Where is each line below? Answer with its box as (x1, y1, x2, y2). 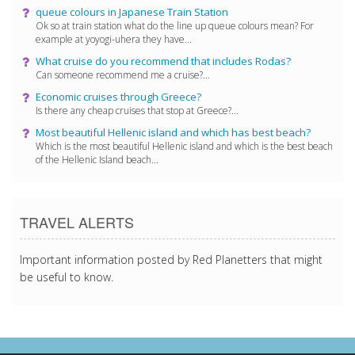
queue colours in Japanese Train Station (36, 4, 228, 19)
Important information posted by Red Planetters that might (20, 251, 323, 267)
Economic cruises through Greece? (36, 89, 201, 104)
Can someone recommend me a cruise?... (36, 67, 210, 82)
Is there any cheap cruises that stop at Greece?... (36, 103, 239, 117)
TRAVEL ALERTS (20, 211, 134, 232)
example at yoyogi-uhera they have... (36, 32, 192, 46)
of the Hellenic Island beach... (36, 152, 158, 166)
